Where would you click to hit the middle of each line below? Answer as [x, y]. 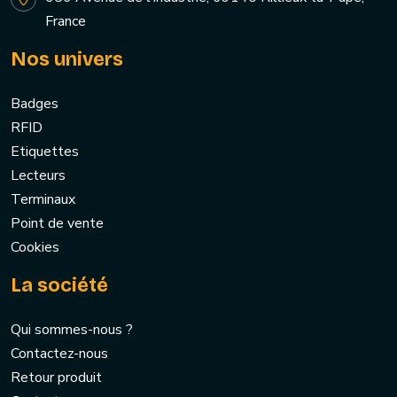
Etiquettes [45, 152]
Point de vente [57, 224]
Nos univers [67, 60]
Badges [35, 104]
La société [59, 286]
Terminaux [43, 200]
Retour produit [56, 378]
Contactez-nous [59, 354]
